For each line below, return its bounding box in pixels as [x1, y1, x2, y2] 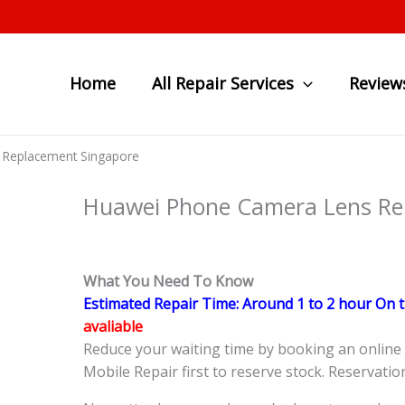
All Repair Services [152, 72, 295, 94]
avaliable [83, 316, 143, 337]
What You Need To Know [83, 271, 253, 292]
